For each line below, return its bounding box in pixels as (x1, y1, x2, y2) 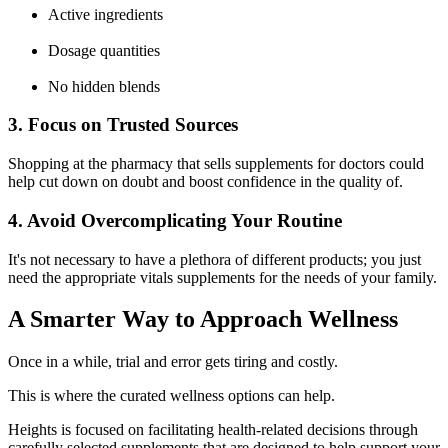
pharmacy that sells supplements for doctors (111, 155, 385, 173)
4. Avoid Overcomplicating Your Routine (8, 209, 342, 231)
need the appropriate (8, 268, 140, 286)
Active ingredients (48, 5, 163, 23)
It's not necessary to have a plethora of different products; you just (8, 250, 421, 268)
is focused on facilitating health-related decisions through (57, 421, 418, 439)
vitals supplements (140, 268, 255, 286)
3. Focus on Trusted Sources (8, 114, 238, 136)
